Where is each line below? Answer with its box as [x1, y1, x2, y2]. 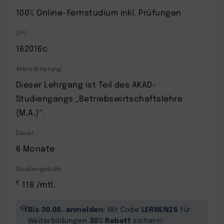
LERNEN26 [141, 203, 178, 213]
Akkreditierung [16, 64, 61, 72]
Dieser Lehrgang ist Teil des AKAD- [16, 78, 157, 89]
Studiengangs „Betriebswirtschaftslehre [16, 92, 183, 103]
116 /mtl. [19, 178, 56, 189]
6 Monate [16, 142, 55, 153]
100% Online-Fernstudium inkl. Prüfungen [16, 6, 181, 17]
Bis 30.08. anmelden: [28, 203, 105, 213]
